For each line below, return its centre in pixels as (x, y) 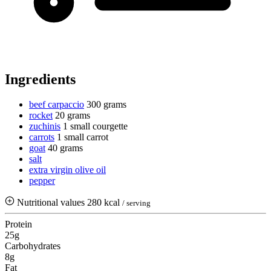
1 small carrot (83, 137)
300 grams (106, 105)
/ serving (136, 203)
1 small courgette (95, 126)
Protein (18, 224)
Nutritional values (51, 203)
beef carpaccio (57, 105)
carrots (42, 137)
